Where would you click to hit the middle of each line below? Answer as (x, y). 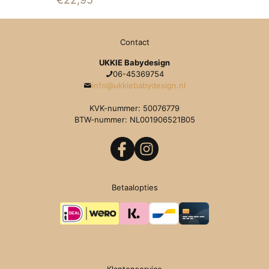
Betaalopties (134, 187)
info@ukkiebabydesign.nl (138, 85)
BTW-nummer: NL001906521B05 (134, 119)
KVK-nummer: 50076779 (134, 108)
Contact (134, 42)
